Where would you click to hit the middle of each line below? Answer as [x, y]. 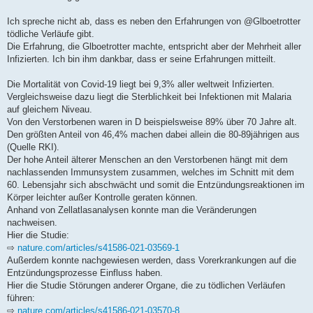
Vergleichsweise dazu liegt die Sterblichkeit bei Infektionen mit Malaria [149, 96]
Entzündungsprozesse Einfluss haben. [85, 272]
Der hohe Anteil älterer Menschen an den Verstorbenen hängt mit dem [147, 159]
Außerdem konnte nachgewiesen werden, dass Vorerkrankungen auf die [152, 260]
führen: [21, 298]
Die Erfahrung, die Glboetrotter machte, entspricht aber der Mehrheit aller [154, 46]
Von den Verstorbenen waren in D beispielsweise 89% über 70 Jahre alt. [152, 122]
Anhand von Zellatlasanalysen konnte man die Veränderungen [132, 210]
